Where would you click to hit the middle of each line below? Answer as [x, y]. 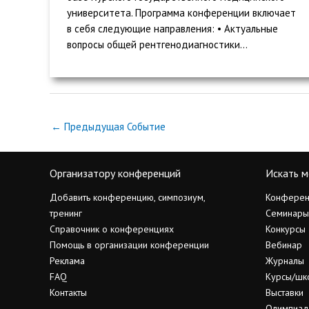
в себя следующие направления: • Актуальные [172, 28]
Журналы [285, 261]
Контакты [68, 293]
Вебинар [283, 245]
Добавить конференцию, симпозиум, [127, 198]
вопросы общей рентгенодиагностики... [157, 44]
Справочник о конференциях [112, 229]
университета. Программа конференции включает [181, 12]
